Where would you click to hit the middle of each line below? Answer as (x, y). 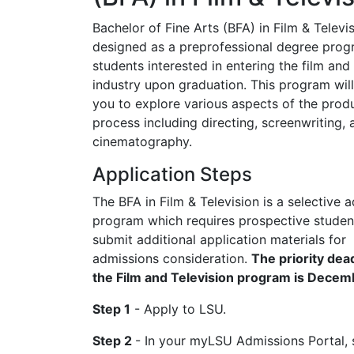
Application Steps (172, 174)
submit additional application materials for (219, 239)
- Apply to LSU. (178, 309)
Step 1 (111, 309)
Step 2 (114, 340)
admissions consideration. (172, 258)
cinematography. (142, 141)
